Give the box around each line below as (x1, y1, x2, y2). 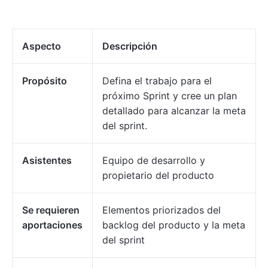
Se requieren (22, 204, 80, 217)
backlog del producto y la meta (102, 219, 245, 232)
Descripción (102, 40, 157, 53)
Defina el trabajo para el (102, 75, 212, 87)
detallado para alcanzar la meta (102, 105, 246, 117)
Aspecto (22, 40, 61, 53)
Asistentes (22, 154, 72, 167)
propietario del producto (102, 169, 214, 182)
